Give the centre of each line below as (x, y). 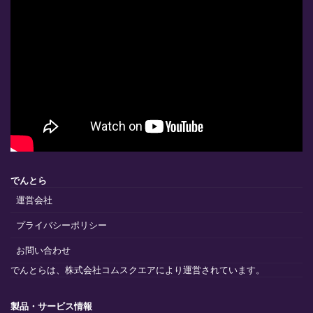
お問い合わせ (43, 250)
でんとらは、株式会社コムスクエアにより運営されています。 (138, 269)
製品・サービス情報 (51, 306)
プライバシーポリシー (61, 225)
